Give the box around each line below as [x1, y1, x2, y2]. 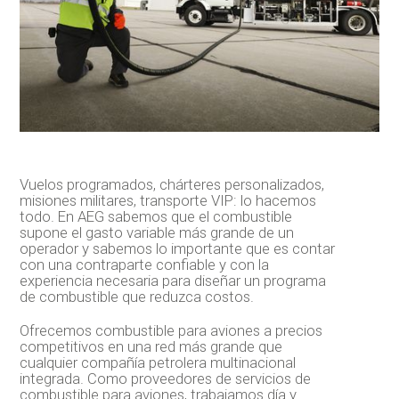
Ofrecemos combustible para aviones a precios [20, 321, 323, 339]
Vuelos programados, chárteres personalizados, [20, 175, 325, 193]
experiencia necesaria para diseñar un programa [20, 271, 327, 289]
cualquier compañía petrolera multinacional [20, 353, 297, 371]
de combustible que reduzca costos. [20, 287, 255, 305]
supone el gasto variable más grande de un [20, 223, 295, 241]
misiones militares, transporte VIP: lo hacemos [20, 191, 317, 209]
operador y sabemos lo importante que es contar [20, 239, 336, 257]
